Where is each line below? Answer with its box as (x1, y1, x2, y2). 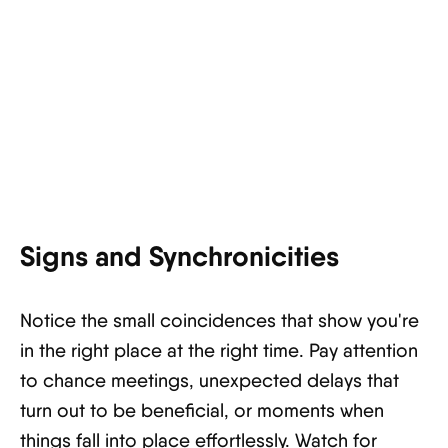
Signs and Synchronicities (20, 239, 339, 273)
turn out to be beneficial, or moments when (20, 399, 384, 422)
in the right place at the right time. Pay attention (20, 339, 418, 362)
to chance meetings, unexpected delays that (20, 369, 399, 392)
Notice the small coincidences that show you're (20, 309, 419, 332)
